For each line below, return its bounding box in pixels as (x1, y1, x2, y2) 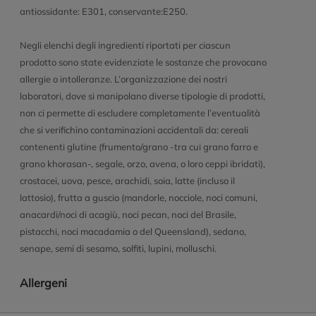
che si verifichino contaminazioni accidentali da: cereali (19, 124, 248, 135)
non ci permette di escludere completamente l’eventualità (19, 107, 260, 119)
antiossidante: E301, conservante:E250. (19, 6, 188, 17)
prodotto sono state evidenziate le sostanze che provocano (19, 56, 267, 68)
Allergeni (19, 276, 67, 290)
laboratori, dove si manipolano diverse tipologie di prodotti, (19, 90, 265, 102)
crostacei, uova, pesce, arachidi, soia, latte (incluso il (19, 175, 235, 186)
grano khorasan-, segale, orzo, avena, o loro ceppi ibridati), (19, 158, 265, 169)
